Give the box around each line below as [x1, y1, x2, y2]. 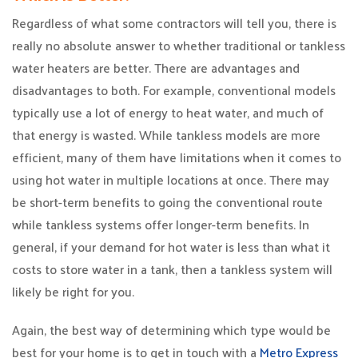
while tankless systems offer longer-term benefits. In [12, 213, 309, 236]
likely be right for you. [12, 280, 134, 303]
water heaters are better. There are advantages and [12, 56, 300, 79]
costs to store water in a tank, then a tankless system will [12, 257, 332, 280]
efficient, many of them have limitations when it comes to [12, 145, 341, 169]
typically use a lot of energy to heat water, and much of [12, 101, 324, 124]
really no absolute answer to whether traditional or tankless [12, 34, 345, 57]
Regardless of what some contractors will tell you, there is [12, 11, 336, 34]
